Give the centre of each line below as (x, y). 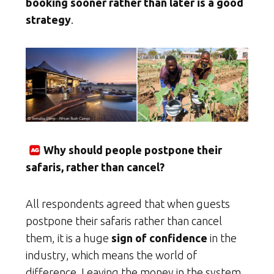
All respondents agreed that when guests (128, 204)
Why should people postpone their (131, 150)
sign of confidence (159, 238)
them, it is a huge (68, 238)
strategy (48, 19)
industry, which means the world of (111, 255)
